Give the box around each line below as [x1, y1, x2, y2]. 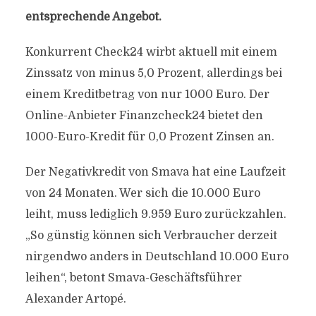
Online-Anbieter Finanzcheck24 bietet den [25, 109, 263, 122]
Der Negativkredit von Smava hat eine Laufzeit [25, 166, 286, 178]
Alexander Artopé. [25, 293, 126, 305]
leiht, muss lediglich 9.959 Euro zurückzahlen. [25, 208, 286, 221]
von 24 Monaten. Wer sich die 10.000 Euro [25, 187, 260, 200]
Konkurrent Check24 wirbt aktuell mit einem [25, 46, 277, 59]
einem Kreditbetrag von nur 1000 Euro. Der [25, 88, 269, 101]
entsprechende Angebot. [25, 11, 162, 23]
